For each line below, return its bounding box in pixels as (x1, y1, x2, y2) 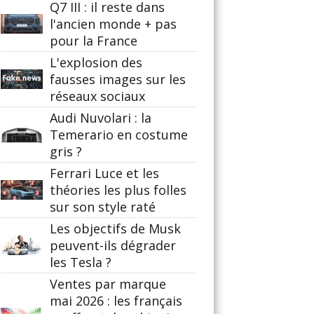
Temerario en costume (50, 126, 188, 143)
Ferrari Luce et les (50, 165, 159, 182)
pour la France (50, 32, 137, 49)
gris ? (50, 143, 82, 160)
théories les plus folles (50, 182, 186, 198)
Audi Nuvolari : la (50, 109, 151, 126)
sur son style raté (50, 198, 156, 215)
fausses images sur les (50, 71, 186, 88)
